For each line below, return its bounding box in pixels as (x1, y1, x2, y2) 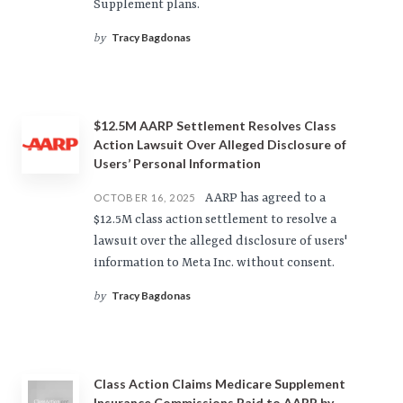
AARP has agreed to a (201, 191, 326, 205)
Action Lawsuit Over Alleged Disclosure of (94, 137, 346, 152)
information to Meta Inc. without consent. (94, 255, 335, 270)
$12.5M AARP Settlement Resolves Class (94, 118, 336, 133)
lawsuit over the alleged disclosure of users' (94, 234, 347, 248)
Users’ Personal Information (94, 156, 261, 171)
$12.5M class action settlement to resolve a (94, 212, 336, 227)
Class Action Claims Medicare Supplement (94, 376, 345, 391)
